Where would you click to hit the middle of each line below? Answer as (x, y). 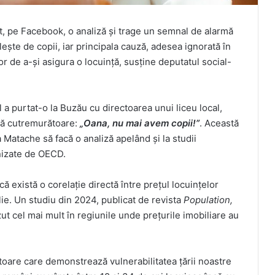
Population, (208, 200)
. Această (219, 123)
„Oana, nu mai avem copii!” (140, 123)
